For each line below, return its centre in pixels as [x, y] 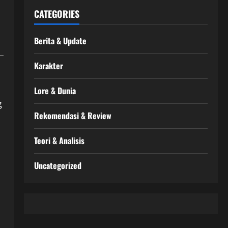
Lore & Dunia [55, 91]
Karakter [48, 66]
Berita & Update [60, 41]
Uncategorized [58, 165]
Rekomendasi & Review [73, 116]
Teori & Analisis [59, 140]
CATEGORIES [56, 14]
